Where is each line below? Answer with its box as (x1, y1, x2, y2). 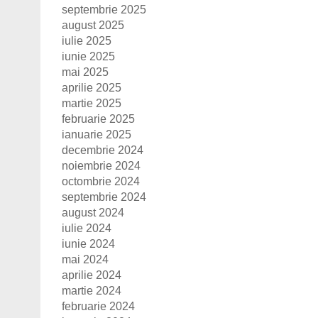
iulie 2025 (62, 34, 111, 47)
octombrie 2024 (62, 175, 140, 187)
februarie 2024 (62, 300, 135, 312)
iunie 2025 (62, 50, 115, 62)
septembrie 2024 (62, 190, 146, 203)
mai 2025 (62, 65, 109, 78)
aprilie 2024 (62, 268, 121, 281)
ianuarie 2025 (62, 128, 131, 141)
